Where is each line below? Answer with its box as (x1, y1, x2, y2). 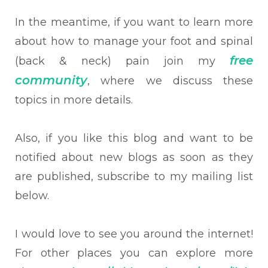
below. (15, 189, 49, 202)
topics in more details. (15, 93, 136, 106)
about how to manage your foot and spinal (15, 35, 253, 48)
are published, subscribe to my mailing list (15, 170, 253, 183)
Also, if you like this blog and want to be (15, 132, 253, 145)
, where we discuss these (87, 74, 253, 87)
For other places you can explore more (15, 246, 253, 260)
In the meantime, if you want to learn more (15, 16, 253, 29)
